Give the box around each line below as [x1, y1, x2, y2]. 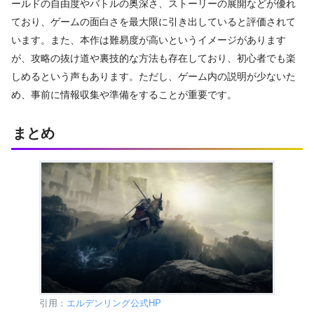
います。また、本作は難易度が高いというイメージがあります [11, 34, 286, 46]
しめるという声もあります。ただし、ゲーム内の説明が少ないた [11, 71, 296, 83]
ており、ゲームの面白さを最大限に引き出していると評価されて [11, 16, 296, 28]
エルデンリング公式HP [67, 298, 161, 309]
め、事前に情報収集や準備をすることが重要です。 [11, 89, 237, 101]
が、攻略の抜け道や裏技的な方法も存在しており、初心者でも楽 [11, 53, 296, 64]
